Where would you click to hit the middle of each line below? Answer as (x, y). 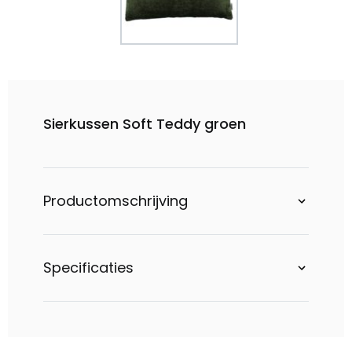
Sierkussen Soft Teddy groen (145, 124)
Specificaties (88, 268)
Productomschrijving (115, 201)
